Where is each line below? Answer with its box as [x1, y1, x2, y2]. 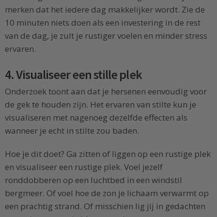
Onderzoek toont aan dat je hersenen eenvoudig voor [5, 85, 207, 97]
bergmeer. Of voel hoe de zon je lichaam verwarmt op [5, 187, 209, 199]
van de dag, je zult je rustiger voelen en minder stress [5, 30, 207, 42]
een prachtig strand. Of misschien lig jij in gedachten [5, 200, 205, 212]
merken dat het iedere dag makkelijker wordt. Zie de [5, 4, 205, 15]
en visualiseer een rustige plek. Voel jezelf [5, 161, 163, 172]
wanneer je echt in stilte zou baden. [5, 124, 139, 136]
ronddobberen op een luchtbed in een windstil [5, 174, 182, 186]
